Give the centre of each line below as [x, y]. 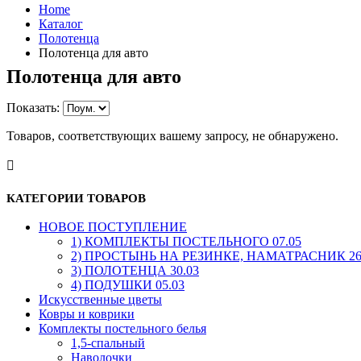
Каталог [61, 24]
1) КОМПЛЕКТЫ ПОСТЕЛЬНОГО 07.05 [186, 241]
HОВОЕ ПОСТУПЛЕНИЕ [113, 226]
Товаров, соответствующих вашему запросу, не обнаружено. [172, 135]
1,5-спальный [108, 342]
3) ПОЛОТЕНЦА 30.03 [135, 270]
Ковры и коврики [87, 313]
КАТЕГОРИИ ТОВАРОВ [76, 198]
